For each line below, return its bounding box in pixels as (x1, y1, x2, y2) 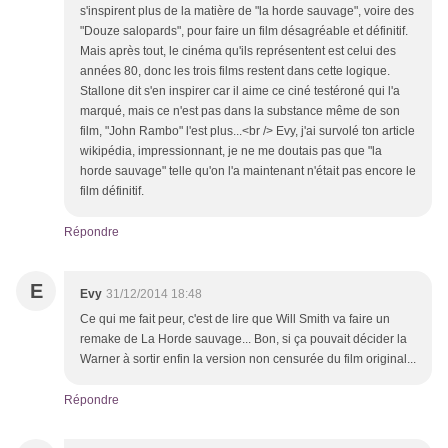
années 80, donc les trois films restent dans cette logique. (80, 64, 390, 79)
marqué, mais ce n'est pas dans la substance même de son (80, 104, 400, 119)
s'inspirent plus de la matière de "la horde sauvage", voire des (80, 4, 414, 19)
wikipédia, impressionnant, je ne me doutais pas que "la (80, 144, 382, 159)
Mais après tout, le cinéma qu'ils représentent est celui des (80, 44, 396, 59)
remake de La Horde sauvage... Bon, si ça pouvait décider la (80, 332, 407, 347)
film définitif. (80, 184, 144, 199)
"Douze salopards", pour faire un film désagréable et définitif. (80, 24, 408, 39)
